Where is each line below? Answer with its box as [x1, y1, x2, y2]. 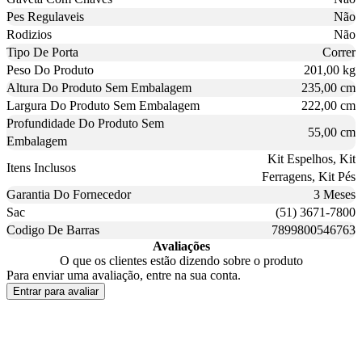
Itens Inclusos [6, 160, 76, 175]
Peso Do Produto [6, 62, 94, 77]
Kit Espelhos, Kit [267, 151, 356, 166]
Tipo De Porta [6, 44, 78, 59]
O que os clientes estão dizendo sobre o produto [59, 253, 303, 267]
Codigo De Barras [6, 222, 99, 237]
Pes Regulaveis [6, 9, 84, 23]
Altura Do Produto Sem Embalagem [6, 80, 192, 95]
